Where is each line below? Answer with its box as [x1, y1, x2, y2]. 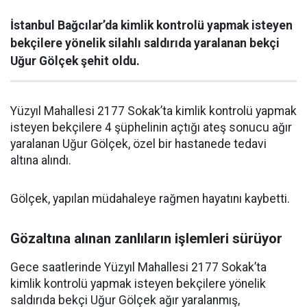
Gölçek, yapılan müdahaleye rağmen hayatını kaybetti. [10, 192, 290, 206]
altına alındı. [10, 153, 71, 168]
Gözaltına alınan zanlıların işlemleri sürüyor [10, 230, 282, 247]
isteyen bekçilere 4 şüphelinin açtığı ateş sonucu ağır [10, 121, 292, 135]
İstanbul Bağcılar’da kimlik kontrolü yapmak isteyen [10, 19, 293, 33]
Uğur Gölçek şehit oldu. [10, 54, 140, 69]
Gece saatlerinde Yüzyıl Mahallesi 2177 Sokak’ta [10, 260, 267, 275]
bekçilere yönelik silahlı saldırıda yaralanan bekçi [10, 36, 280, 51]
